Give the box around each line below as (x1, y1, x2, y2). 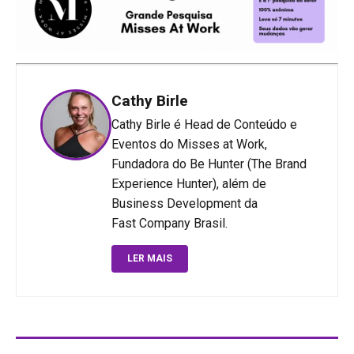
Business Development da (111, 195, 258, 211)
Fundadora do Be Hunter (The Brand (111, 156, 307, 171)
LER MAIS (127, 252, 172, 264)
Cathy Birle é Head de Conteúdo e (111, 116, 297, 132)
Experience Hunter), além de (111, 175, 266, 191)
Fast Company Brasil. (111, 215, 228, 231)
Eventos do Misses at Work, (111, 136, 267, 152)
